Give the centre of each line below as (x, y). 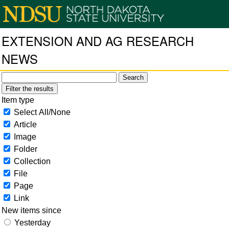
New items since (31, 210)
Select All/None (42, 112)
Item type (18, 100)
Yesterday (32, 222)
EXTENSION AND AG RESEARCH (98, 41)
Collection (32, 161)
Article (25, 124)
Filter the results (30, 88)
